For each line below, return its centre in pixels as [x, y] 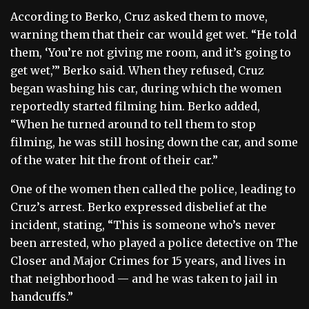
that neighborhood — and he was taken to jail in [144, 278]
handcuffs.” [42, 296]
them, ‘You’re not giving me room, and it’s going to [151, 52]
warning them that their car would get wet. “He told [153, 34]
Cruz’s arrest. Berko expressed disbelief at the [139, 207]
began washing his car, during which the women [146, 88]
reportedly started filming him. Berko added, [135, 106]
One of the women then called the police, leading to [153, 189]
